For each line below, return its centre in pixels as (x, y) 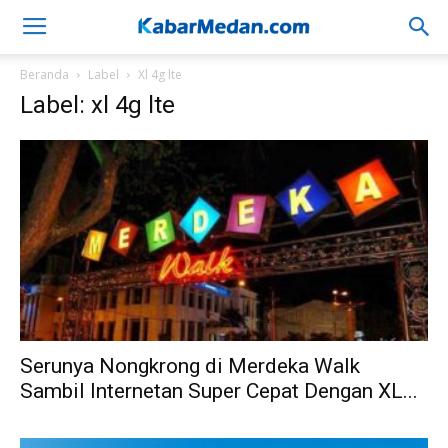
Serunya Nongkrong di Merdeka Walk (190, 366)
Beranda (44, 74)
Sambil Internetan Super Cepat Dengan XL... (219, 391)
